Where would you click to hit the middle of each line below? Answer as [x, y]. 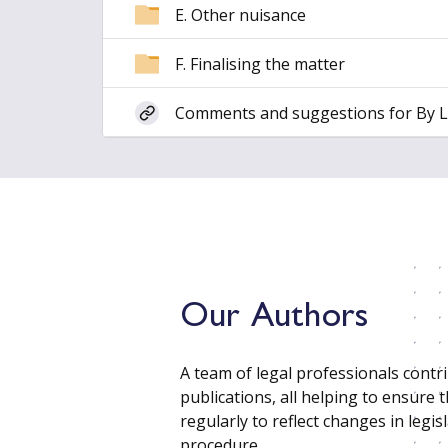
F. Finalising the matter [260, 63]
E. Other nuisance [240, 14]
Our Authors [274, 319]
